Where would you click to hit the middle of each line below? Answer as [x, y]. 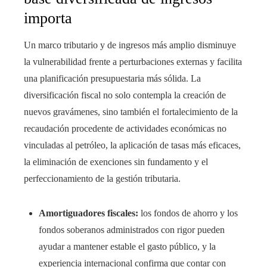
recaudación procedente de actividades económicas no [125, 129]
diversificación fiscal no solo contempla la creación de [125, 95]
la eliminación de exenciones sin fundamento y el [116, 162]
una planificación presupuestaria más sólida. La [112, 79]
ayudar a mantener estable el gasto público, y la [127, 247]
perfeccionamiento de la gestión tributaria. [102, 179]
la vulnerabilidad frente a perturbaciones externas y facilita [133, 62]
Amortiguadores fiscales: [89, 213]
